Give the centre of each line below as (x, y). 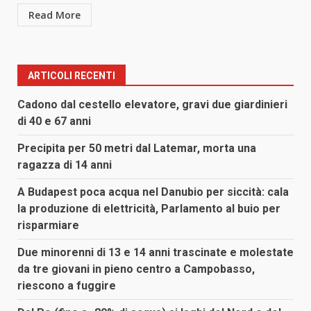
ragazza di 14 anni (65, 165)
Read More (54, 15)
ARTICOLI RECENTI (72, 76)
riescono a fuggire (67, 286)
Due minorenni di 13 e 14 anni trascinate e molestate (155, 253)
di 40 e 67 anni (54, 121)
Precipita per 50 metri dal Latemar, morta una (137, 149)
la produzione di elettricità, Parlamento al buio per (149, 209)
